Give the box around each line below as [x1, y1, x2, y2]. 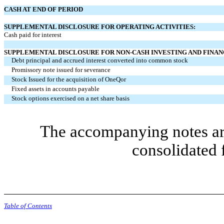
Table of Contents [4, 202, 52, 209]
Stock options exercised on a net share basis [11, 94, 129, 102]
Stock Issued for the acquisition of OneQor [11, 75, 126, 83]
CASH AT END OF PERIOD [4, 5, 83, 13]
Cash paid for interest [4, 31, 61, 38]
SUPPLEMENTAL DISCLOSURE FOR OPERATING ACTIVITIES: [4, 23, 195, 30]
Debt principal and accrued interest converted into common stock [11, 56, 188, 64]
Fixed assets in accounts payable [11, 85, 99, 92]
